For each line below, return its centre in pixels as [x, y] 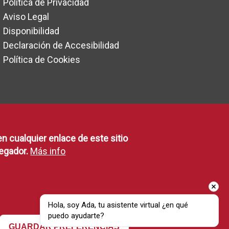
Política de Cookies [42, 60]
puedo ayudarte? [76, 216]
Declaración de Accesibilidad [61, 45]
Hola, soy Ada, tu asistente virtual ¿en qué [118, 205]
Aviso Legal [26, 17]
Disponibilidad [31, 31]
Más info [48, 151]
